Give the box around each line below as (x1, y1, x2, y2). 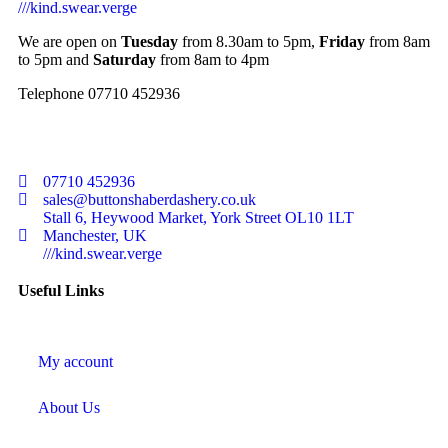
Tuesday (121, 32, 178, 50)
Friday (319, 32, 365, 50)
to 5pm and (18, 50, 93, 68)
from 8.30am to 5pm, (178, 32, 319, 50)
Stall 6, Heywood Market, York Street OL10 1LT (43, 208, 354, 226)
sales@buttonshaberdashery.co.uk (43, 190, 256, 208)
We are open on (18, 32, 121, 50)
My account (38, 352, 113, 370)
